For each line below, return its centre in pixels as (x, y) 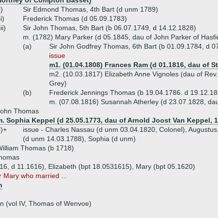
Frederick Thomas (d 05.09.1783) (75, 18)
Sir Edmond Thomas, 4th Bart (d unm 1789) (91, 9)
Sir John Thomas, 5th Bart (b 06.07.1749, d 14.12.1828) (109, 28)
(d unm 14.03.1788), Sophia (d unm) (79, 139)
